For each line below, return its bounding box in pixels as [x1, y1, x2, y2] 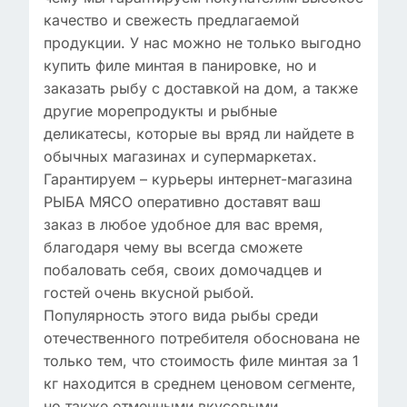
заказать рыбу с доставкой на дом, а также [44, 79, 358, 97]
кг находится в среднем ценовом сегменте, [44, 374, 356, 392]
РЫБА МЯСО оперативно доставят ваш [44, 193, 321, 211]
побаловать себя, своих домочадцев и [44, 261, 322, 279]
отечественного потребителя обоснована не [44, 329, 360, 347]
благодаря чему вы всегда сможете [44, 238, 303, 256]
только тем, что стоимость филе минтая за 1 [44, 352, 359, 370]
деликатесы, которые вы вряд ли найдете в [44, 124, 354, 143]
